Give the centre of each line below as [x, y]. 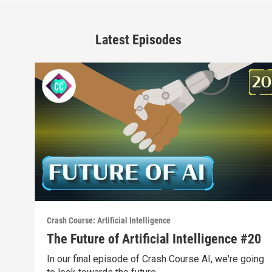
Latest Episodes [138, 39]
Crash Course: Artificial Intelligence [109, 221]
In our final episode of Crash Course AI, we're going [156, 259]
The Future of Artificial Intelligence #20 [154, 239]
